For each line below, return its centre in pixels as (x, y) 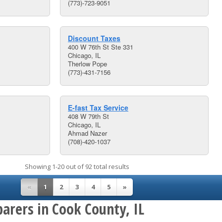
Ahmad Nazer (87, 133)
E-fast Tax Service (98, 108)
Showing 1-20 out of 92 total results (77, 166)
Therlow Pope (87, 64)
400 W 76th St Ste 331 (101, 47)
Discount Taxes (94, 38)
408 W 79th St (88, 116)
